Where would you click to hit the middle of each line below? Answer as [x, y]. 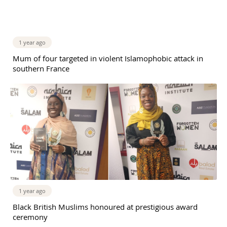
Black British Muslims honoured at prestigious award [105, 207]
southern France [41, 69]
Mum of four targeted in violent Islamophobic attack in [108, 59]
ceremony [30, 217]
